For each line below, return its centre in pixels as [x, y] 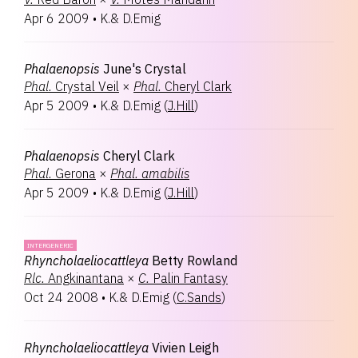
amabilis [165, 173]
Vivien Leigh [185, 348]
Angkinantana [86, 278]
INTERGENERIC [50, 245]
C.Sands [199, 297]
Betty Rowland [195, 261]
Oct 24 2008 [61, 297]
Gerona [76, 173]
